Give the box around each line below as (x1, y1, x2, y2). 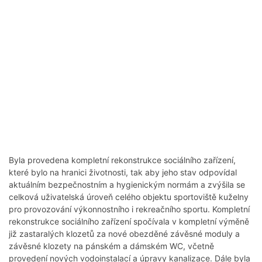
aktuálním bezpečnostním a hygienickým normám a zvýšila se (9, 180, 245, 190)
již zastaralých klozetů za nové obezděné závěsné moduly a (9, 229, 240, 239)
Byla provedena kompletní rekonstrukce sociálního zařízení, (9, 155, 236, 166)
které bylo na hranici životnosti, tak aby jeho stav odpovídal (9, 167, 237, 178)
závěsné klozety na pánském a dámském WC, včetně (9, 241, 214, 251)
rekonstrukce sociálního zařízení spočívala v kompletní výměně (9, 216, 249, 227)
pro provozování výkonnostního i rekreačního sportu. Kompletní (9, 204, 250, 215)
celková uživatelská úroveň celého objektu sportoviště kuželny (9, 192, 249, 202)
